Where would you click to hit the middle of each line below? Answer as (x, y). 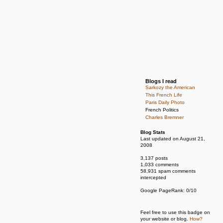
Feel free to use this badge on (175, 212)
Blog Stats (153, 132)
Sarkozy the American (170, 87)
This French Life (164, 95)
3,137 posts (154, 158)
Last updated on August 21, (173, 139)
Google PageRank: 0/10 (168, 190)
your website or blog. (165, 219)
